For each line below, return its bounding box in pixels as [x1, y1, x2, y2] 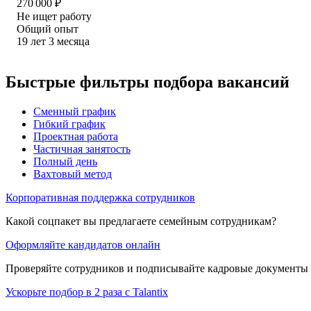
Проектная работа [33, 130, 118, 142]
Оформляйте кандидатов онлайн [6, 238, 160, 251]
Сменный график [33, 105, 116, 117]
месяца [57, 35, 90, 47]
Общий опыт [17, 22, 78, 35]
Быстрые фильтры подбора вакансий [6, 72, 289, 91]
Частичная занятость [33, 142, 131, 155]
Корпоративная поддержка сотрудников [6, 191, 195, 203]
